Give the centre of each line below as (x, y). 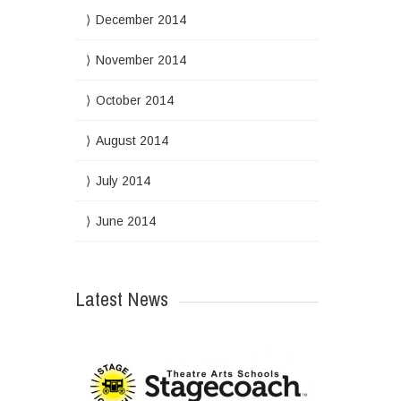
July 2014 (123, 181)
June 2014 (125, 221)
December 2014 (141, 20)
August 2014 (132, 141)
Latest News (121, 299)
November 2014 (141, 60)
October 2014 (134, 100)
